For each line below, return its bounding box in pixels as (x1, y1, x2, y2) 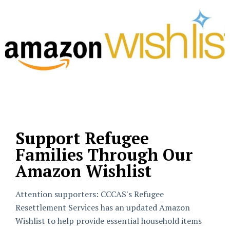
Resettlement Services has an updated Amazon (15, 202, 190, 213)
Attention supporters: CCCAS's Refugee (15, 188, 164, 200)
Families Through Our (15, 144, 193, 165)
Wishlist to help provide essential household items (15, 215, 202, 226)
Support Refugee (15, 127, 149, 149)
